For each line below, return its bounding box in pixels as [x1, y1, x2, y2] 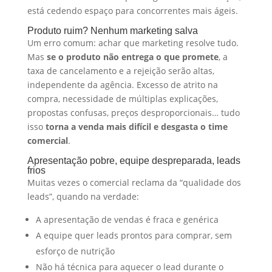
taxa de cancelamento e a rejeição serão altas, [27, 64, 214, 76]
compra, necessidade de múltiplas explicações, [27, 92, 218, 104]
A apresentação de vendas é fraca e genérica [35, 213, 219, 225]
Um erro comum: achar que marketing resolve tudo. [27, 36, 239, 49]
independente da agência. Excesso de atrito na [27, 78, 218, 90]
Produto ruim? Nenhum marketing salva [27, 25, 198, 36]
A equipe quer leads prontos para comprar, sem [35, 229, 232, 241]
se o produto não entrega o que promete [46, 50, 219, 63]
